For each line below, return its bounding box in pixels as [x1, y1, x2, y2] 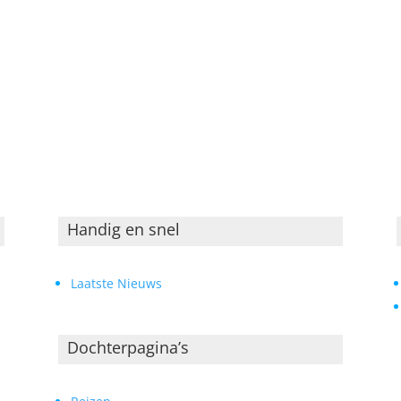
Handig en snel [66, 218, 180, 240]
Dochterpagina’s [66, 336, 189, 358]
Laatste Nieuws [70, 275, 162, 293]
